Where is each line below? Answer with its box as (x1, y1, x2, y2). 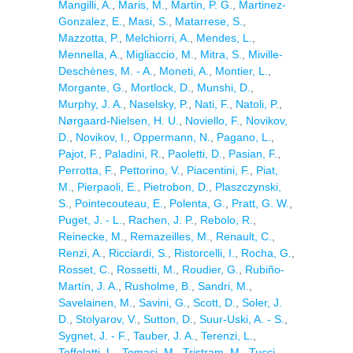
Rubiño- (245, 263, 284, 276)
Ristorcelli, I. (174, 247, 235, 259)
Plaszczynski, (215, 180, 281, 193)
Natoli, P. (236, 98, 279, 110)
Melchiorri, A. (125, 32, 190, 44)
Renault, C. (216, 230, 272, 243)
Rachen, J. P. (128, 214, 194, 226)
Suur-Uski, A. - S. (199, 313, 284, 325)
